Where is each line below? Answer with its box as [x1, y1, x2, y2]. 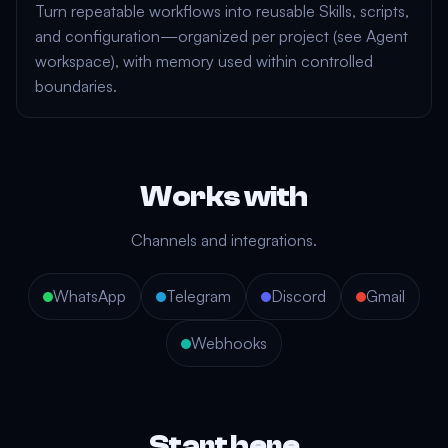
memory [156, 51, 214, 71]
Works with [140, 180, 308, 213]
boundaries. [35, 76, 117, 96]
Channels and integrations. [131, 230, 317, 250]
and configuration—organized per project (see [35, 26, 366, 46]
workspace [35, 51, 111, 71]
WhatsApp [53, 286, 126, 306]
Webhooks [191, 333, 267, 353]
